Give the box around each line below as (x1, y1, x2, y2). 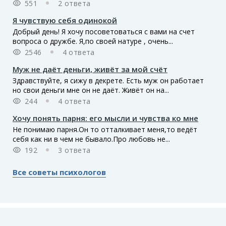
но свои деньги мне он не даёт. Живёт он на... (13, 85, 169, 95)
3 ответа (58, 145, 91, 155)
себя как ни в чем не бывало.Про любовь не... (13, 134, 170, 144)
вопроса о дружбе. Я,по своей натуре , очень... (13, 36, 173, 46)
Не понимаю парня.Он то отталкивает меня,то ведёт (13, 124, 197, 134)
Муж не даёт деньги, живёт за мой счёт (13, 64, 167, 74)
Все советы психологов (13, 166, 106, 177)
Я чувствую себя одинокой (13, 15, 117, 25)
